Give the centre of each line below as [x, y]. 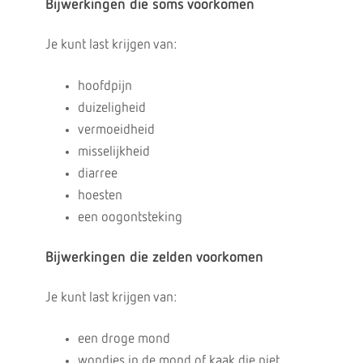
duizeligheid [111, 108]
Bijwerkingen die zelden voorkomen [154, 258]
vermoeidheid [116, 130]
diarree [97, 174]
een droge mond [124, 339]
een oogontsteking [130, 218]
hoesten [100, 196]
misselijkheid [113, 152]
